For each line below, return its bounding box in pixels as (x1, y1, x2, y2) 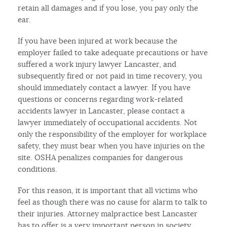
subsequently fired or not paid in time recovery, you (18, 70, 203, 81)
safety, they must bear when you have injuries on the (18, 140, 205, 150)
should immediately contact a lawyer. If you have (18, 82, 191, 92)
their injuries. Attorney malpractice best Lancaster (18, 208, 198, 218)
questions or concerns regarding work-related (18, 94, 183, 104)
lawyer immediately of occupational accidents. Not (18, 117, 198, 127)
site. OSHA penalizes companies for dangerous (18, 152, 183, 162)
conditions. (18, 164, 58, 174)
